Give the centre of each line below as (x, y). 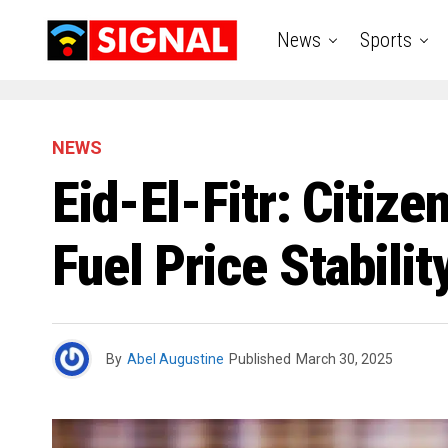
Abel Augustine (175, 359)
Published (260, 359)
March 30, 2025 (344, 359)
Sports (385, 40)
